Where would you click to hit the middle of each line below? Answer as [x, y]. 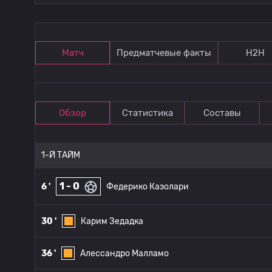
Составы [222, 113]
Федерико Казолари [148, 186]
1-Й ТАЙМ [61, 155]
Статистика [147, 113]
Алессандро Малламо [124, 253]
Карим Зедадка [112, 221]
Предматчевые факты [164, 53]
